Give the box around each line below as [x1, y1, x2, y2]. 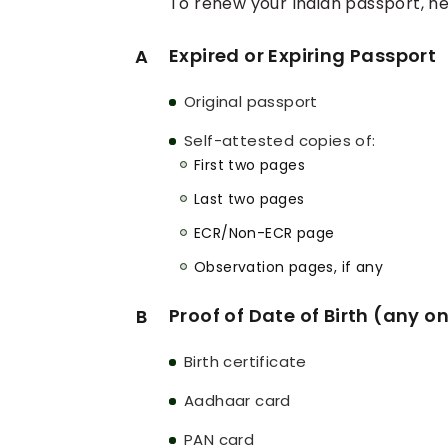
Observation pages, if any [194, 257, 383, 278]
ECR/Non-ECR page [194, 223, 335, 244]
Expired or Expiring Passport [169, 43, 437, 69]
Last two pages [194, 189, 305, 210]
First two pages [194, 155, 305, 176]
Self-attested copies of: [184, 130, 376, 152]
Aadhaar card [184, 390, 291, 412]
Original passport [184, 91, 318, 113]
